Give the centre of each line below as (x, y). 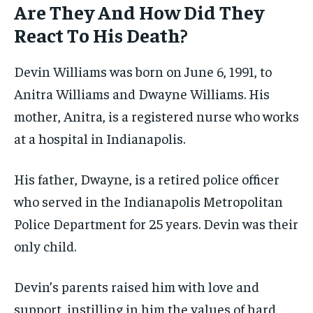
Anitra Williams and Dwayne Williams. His (142, 93)
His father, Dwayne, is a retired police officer (147, 178)
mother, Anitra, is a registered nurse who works (156, 115)
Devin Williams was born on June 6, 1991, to (143, 71)
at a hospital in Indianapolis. (100, 138)
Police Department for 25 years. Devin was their (156, 223)
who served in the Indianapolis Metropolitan (148, 201)
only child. (45, 245)
